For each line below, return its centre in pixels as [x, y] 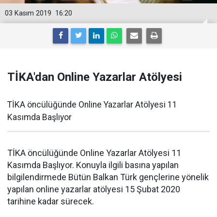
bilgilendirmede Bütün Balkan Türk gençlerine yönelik [108, 177]
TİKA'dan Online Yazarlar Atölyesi [95, 77]
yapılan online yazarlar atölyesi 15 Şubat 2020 [94, 189]
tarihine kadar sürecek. [51, 201]
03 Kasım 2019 [28, 13]
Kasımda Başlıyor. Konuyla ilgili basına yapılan [93, 165]
